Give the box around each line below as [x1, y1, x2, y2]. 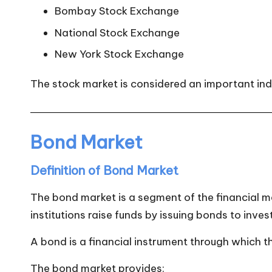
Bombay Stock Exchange [55, 4, 179, 18]
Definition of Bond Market [30, 162, 178, 178]
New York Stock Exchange [55, 47, 184, 61]
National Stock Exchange [55, 25, 180, 39]
